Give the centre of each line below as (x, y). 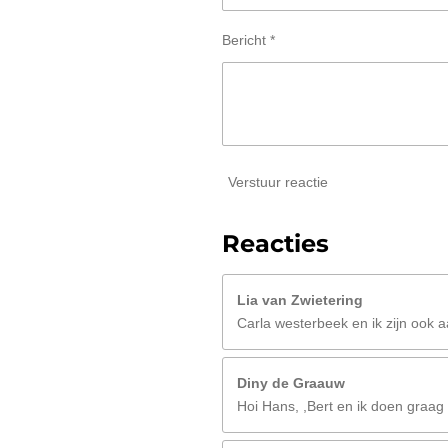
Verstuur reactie (278, 181)
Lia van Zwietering (300, 300)
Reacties (275, 244)
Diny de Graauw (291, 383)
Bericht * (248, 39)
